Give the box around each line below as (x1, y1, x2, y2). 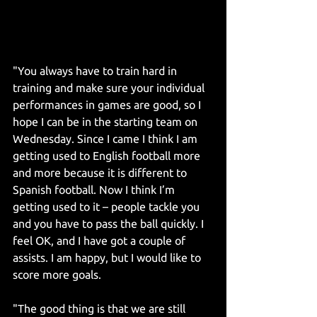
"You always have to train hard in (13, 64, 180, 77)
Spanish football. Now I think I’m (13, 183, 178, 196)
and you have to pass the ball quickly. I (13, 217, 207, 230)
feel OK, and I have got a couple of (13, 234, 188, 247)
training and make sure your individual (13, 81, 207, 94)
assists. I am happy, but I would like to (13, 250, 204, 264)
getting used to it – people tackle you (13, 200, 202, 213)
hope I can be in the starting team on (13, 115, 200, 128)
